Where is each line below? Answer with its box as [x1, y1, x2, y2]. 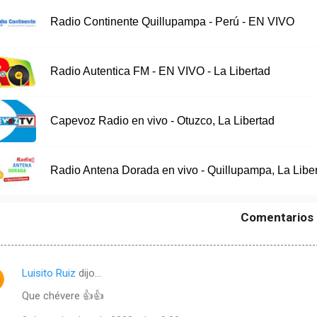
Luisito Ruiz [22, 266, 76, 279]
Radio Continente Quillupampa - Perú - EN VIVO [50, 16, 294, 28]
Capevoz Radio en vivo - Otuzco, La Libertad [50, 115, 275, 127]
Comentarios [240, 209, 313, 224]
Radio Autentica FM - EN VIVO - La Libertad [50, 65, 270, 78]
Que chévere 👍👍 [22, 289, 104, 302]
